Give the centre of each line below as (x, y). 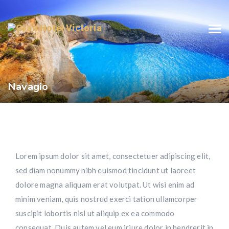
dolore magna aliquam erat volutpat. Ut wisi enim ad (105, 185)
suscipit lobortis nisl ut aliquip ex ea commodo (95, 213)
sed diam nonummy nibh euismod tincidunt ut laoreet (106, 170)
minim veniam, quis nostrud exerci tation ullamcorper (107, 199)
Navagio (28, 87)
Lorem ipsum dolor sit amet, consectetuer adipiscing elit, (113, 156)
